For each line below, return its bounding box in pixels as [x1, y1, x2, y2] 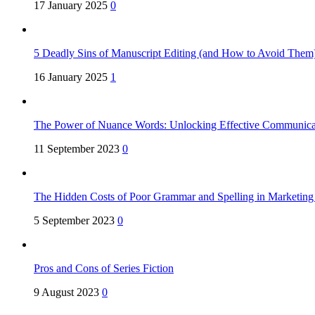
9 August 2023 [34, 286, 99, 299]
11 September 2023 [34, 143, 120, 155]
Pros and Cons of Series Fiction [34, 262, 174, 275]
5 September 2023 [34, 214, 115, 227]
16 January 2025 [34, 71, 108, 84]
